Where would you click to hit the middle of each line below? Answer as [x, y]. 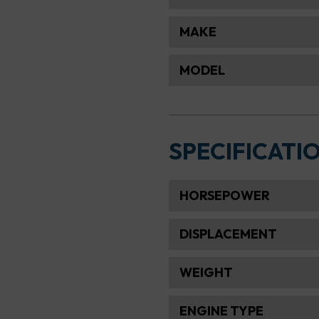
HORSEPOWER [224, 196]
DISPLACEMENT [228, 234]
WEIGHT [206, 273]
